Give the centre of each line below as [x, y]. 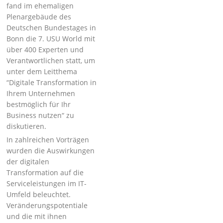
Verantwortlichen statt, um [51, 60]
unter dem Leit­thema [42, 71]
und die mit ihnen [37, 216]
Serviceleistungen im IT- [47, 183]
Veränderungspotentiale [47, 205]
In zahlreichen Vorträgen [48, 140]
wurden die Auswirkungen [51, 151]
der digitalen [28, 162]
